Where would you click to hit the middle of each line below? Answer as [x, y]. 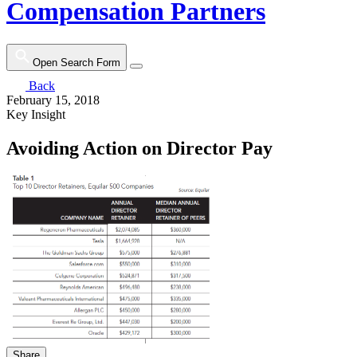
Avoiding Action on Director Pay [139, 148]
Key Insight [36, 114]
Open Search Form [76, 62]
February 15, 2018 [53, 100]
